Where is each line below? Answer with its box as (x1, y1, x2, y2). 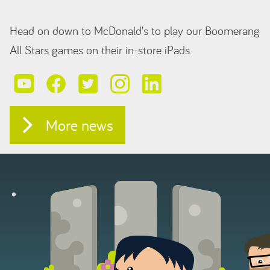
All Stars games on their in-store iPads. (10, 42, 192, 57)
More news (46, 115, 113, 135)
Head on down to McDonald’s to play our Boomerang (10, 23, 260, 38)
